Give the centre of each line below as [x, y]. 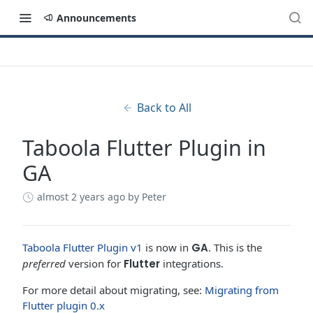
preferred [44, 263]
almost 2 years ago [81, 197]
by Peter [147, 197]
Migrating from [242, 290]
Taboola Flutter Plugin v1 [82, 247]
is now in [167, 247]
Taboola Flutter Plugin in [144, 148]
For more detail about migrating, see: [114, 290]
